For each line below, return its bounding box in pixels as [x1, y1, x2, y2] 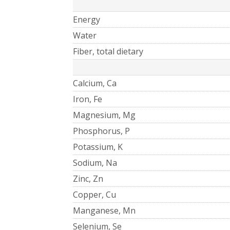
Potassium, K [73, 141, 123, 152]
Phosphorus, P [73, 125, 130, 137]
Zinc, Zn [73, 172, 103, 184]
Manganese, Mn [73, 204, 136, 216]
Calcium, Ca [73, 77, 117, 89]
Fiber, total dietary [73, 45, 143, 57]
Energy [73, 13, 100, 25]
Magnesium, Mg [73, 109, 136, 121]
